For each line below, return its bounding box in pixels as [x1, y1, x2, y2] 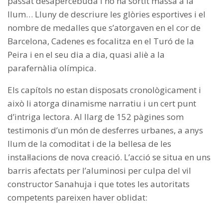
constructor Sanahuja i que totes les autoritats [7, 178, 190, 190]
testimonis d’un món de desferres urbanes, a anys [7, 124, 203, 136]
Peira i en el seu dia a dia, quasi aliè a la [7, 49, 165, 61]
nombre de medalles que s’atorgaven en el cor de [7, 22, 201, 34]
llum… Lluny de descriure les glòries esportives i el [7, 8, 206, 20]
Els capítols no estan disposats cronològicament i [7, 84, 201, 96]
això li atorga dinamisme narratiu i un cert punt [7, 98, 196, 110]
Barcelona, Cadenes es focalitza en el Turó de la [7, 35, 194, 47]
